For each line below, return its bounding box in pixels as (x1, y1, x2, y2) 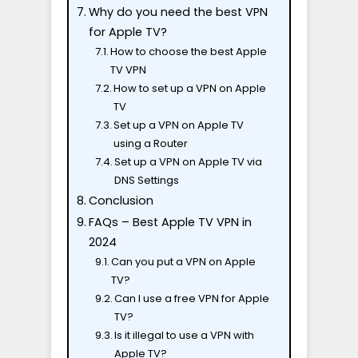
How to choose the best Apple (110, 44, 268, 59)
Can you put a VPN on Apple (111, 254, 257, 269)
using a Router (113, 136, 189, 151)
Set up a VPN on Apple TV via (114, 154, 263, 169)
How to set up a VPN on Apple (113, 81, 267, 96)
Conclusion (88, 193, 153, 209)
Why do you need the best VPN (88, 4, 268, 20)
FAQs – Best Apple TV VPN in (88, 214, 252, 230)
